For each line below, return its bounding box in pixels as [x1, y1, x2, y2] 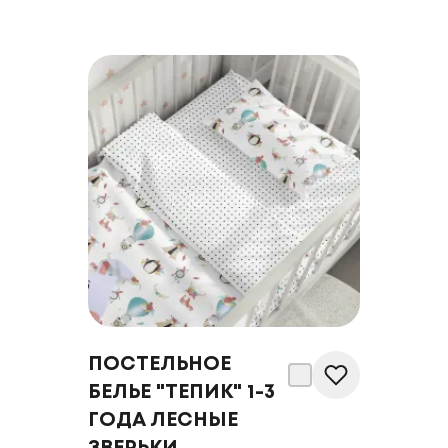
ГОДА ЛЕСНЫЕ [88, 411, 238, 430]
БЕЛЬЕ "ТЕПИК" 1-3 [88, 383, 275, 402]
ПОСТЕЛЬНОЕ [88, 355, 231, 374]
